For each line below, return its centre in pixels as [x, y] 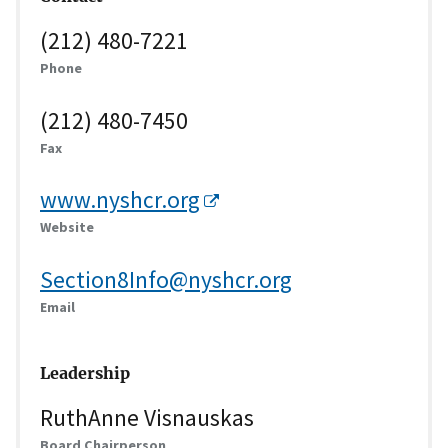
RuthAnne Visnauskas [147, 417]
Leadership [85, 373]
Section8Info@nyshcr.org [166, 279]
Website [67, 227]
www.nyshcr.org [120, 200]
